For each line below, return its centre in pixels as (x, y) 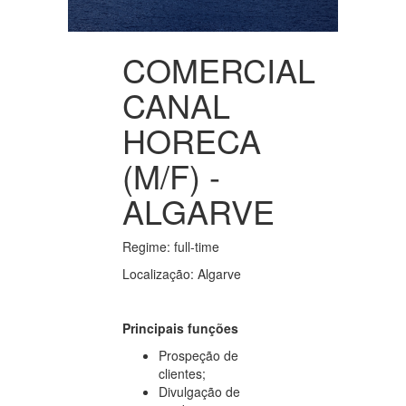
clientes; (182, 373)
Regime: (146, 246)
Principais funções (180, 328)
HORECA (192, 140)
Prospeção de (198, 355)
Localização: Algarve (182, 273)
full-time (195, 246)
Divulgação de (199, 391)
